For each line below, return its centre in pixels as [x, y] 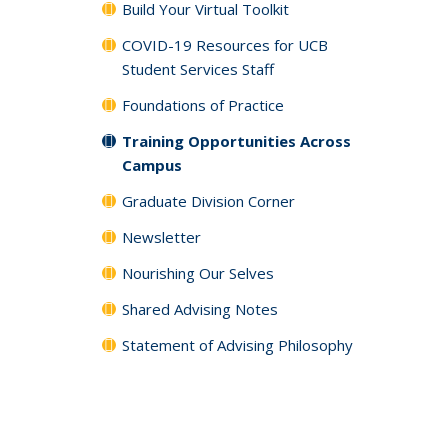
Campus [152, 165]
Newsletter [161, 237]
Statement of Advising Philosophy [237, 345]
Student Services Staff [198, 69]
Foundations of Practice [203, 105]
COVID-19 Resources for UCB [225, 45]
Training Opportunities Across [236, 141]
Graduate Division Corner [208, 201]
